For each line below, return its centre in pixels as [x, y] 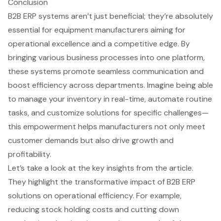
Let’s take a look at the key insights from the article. [101, 168]
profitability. [30, 154]
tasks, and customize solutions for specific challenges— [108, 112]
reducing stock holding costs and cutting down [93, 209]
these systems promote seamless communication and [106, 71]
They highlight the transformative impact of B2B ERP [102, 182]
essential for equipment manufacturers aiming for [97, 30]
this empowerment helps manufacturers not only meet [107, 126]
